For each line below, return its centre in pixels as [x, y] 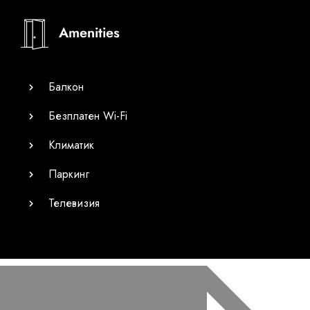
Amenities [89, 33]
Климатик [71, 145]
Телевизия [74, 203]
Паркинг [69, 174]
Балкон [66, 87]
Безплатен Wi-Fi [88, 116]
